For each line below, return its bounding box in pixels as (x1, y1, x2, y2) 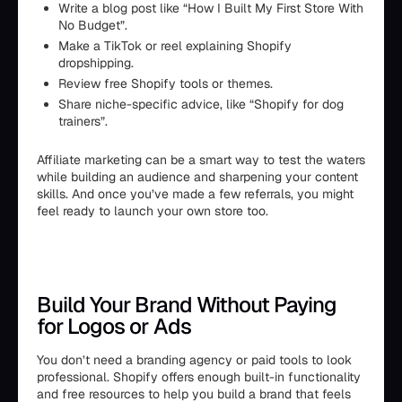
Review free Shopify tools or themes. (58, 75, 273, 92)
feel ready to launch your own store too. (37, 203, 268, 219)
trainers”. (58, 113, 108, 129)
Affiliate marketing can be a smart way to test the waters (37, 152, 365, 168)
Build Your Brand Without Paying (37, 291, 337, 319)
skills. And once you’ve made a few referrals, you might (37, 186, 354, 202)
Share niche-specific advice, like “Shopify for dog (58, 96, 344, 112)
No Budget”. (58, 17, 127, 33)
